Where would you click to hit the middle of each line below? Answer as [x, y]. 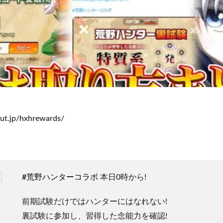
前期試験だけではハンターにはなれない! [95, 202]
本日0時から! [122, 177]
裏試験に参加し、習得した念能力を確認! [95, 216]
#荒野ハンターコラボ [60, 177]
